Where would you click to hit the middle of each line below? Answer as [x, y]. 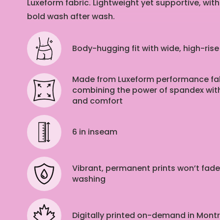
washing [89, 179]
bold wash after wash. [71, 17]
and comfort [97, 101]
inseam [102, 132]
